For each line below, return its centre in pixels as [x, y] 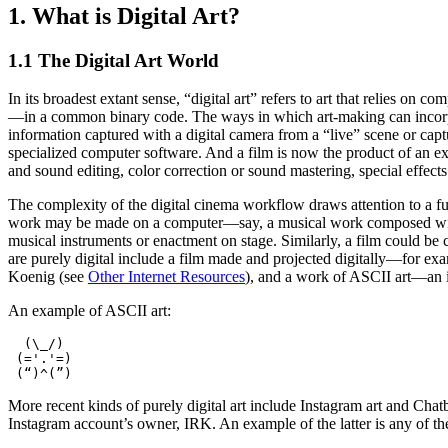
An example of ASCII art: [89, 311]
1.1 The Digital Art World [113, 60]
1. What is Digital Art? [124, 15]
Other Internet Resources [166, 277]
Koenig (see [48, 277]
